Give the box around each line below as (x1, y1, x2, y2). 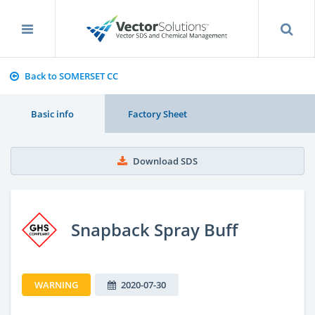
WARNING (34, 278, 78, 291)
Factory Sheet (127, 107, 187, 120)
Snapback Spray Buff (71, 217, 238, 241)
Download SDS (133, 155, 198, 167)
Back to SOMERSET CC (24, 70, 118, 82)
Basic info (31, 107, 75, 120)
